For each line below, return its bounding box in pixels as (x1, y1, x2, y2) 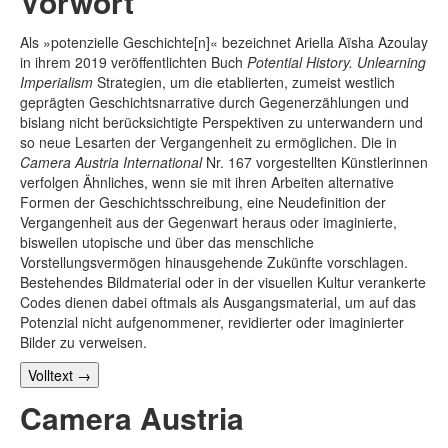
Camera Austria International (20, 151, 202, 172)
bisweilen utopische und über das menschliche (20, 231, 314, 252)
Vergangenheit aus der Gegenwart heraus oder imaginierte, (20, 211, 397, 232)
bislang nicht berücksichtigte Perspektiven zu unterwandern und (20, 111, 423, 132)
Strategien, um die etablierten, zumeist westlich (93, 71, 395, 92)
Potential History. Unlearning (247, 51, 426, 72)
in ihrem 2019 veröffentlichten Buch (20, 51, 247, 72)
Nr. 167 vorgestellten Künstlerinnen (202, 151, 428, 172)
